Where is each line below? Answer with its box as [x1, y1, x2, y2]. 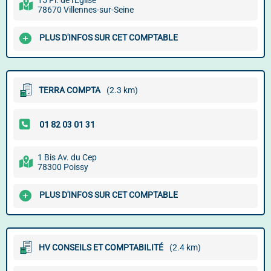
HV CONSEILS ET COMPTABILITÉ [39, 243, 163, 252]
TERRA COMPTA [39, 85, 100, 95]
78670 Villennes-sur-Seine [38, 5, 134, 15]
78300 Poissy [38, 162, 88, 172]
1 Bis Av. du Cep [38, 152, 97, 162]
